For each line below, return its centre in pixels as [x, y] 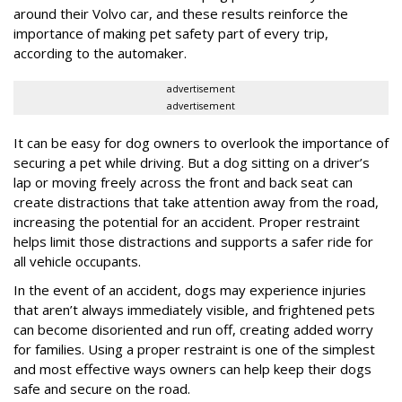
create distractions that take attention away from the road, [196, 202]
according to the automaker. [102, 53]
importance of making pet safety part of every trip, [171, 34]
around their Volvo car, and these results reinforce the [181, 14]
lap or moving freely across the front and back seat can [183, 183]
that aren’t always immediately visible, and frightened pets [194, 310]
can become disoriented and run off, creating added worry [193, 330]
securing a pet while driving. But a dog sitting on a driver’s [192, 163]
